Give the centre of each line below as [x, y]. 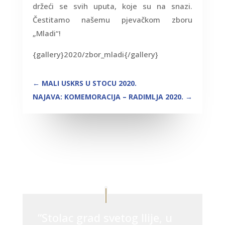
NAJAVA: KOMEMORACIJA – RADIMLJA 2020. [108, 97]
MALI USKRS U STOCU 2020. [89, 83]
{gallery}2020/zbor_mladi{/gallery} [95, 54]
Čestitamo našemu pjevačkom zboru [113, 20]
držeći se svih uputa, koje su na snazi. [113, 6]
